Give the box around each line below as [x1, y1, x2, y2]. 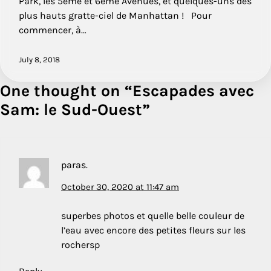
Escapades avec [132, 81, 254, 100]
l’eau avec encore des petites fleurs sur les [61, 224, 246, 236]
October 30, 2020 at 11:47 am [61, 181, 179, 192]
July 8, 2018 [19, 54, 60, 64]
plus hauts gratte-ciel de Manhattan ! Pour [19, 9, 212, 21]
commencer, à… [19, 24, 87, 36]
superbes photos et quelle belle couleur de [61, 209, 244, 221]
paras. [61, 158, 88, 171]
